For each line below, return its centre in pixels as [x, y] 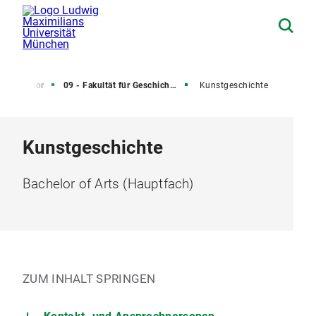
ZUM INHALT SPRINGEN [89, 279]
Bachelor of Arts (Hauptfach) [108, 184]
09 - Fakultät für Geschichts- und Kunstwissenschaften [116, 85]
